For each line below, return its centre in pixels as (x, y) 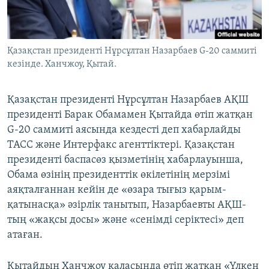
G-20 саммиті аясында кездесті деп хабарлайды (124, 130)
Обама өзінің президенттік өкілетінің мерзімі (119, 175)
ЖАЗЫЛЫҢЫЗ (36, 10)
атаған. (25, 235)
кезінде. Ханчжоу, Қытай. (62, 65)
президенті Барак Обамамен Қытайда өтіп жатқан (130, 115)
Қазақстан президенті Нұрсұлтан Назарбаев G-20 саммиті (132, 51)
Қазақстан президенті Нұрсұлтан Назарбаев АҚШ (128, 100)
